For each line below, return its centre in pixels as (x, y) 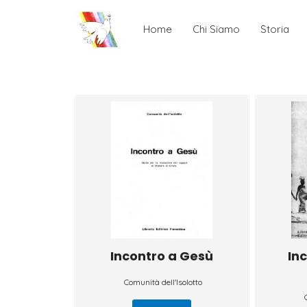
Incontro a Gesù (162, 256)
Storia (274, 29)
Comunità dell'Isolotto (163, 282)
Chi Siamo (216, 29)
